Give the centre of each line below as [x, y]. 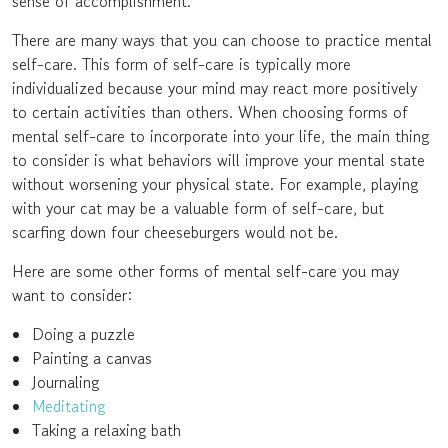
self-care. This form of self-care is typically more [181, 64]
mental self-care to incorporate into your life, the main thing [220, 136]
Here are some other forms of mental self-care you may [205, 271]
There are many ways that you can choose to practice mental [222, 40]
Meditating [68, 406]
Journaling [65, 382]
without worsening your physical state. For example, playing [215, 184]
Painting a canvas [92, 358]
